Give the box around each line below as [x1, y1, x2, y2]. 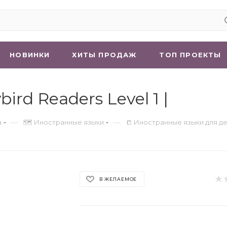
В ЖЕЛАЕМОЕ [99, 176, 137, 182]
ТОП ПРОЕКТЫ [159, 51, 221, 59]
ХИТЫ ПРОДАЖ [72, 51, 137, 59]
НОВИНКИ [10, 51, 50, 59]
